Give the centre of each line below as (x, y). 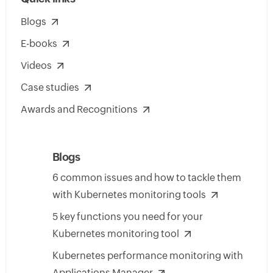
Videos (36, 66)
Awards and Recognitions (79, 110)
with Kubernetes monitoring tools (129, 195)
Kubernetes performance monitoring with (147, 256)
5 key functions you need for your (127, 217)
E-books (39, 44)
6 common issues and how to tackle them (147, 178)
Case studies (50, 88)
